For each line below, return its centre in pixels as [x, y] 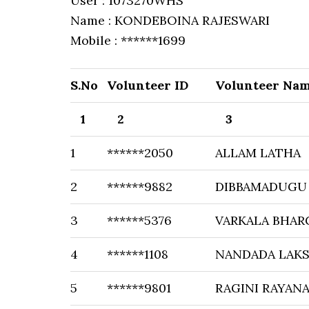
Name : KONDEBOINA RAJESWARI [170, 20]
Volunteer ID [148, 85]
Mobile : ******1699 [128, 40]
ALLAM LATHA [258, 153]
